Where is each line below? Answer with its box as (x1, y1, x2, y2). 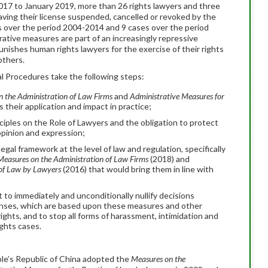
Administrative (130, 91, 181, 101)
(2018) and (148, 154, 190, 164)
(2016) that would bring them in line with (61, 164, 214, 174)
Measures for (181, 91, 224, 101)
